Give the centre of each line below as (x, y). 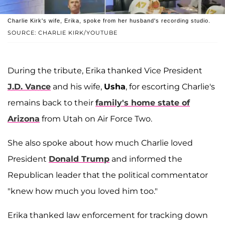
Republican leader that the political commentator (108, 175)
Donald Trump (79, 159)
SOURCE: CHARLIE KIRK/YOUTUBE (63, 33)
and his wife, (77, 87)
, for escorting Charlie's (170, 87)
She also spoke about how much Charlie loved (100, 143)
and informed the (146, 159)
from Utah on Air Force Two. (96, 119)
